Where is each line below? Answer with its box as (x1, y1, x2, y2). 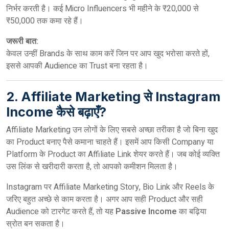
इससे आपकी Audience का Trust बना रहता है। (6, 60, 148, 72)
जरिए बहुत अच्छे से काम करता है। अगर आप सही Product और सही (6, 193, 203, 205)
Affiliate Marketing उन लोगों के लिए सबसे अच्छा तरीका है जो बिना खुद (6, 124, 218, 136)
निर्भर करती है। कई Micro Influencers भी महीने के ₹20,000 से (6, 3, 199, 15)
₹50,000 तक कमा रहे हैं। (6, 15, 83, 27)
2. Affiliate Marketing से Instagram (6, 89, 220, 104)
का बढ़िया (177, 205, 207, 218)
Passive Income (116, 205, 177, 218)
